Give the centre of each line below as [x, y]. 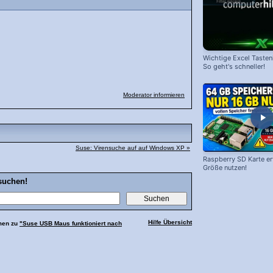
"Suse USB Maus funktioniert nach [71, 223]
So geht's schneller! [234, 67]
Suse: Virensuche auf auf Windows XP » [133, 147]
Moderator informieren [154, 94]
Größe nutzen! [225, 167]
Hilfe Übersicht [170, 222]
